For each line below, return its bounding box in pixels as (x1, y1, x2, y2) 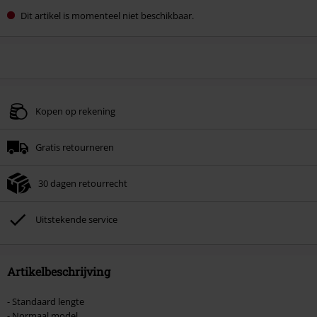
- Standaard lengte (7, 295, 84, 309)
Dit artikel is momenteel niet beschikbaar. (21, 8, 194, 22)
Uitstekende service (35, 213, 117, 226)
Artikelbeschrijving (7, 264, 110, 279)
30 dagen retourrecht (38, 177, 127, 190)
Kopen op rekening (35, 105, 115, 118)
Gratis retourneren (35, 141, 114, 154)
